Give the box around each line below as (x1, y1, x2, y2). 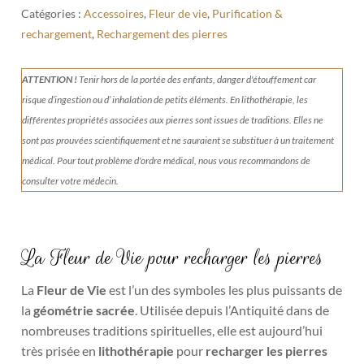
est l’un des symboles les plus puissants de (106, 282, 343, 298)
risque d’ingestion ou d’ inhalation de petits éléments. (22, 93, 231, 106)
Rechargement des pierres (97, 27, 228, 41)
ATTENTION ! (22, 73, 78, 86)
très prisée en (21, 343, 99, 359)
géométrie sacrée (33, 302, 136, 318)
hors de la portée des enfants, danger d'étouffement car (101, 73, 317, 86)
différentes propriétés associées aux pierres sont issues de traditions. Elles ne (22, 114, 324, 127)
